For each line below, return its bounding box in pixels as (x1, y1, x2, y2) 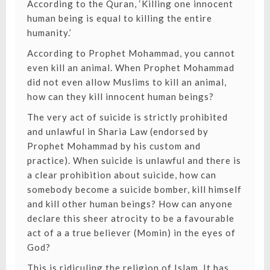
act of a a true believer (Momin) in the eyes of (27, 227, 236, 239)
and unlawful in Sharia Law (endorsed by (27, 126, 209, 137)
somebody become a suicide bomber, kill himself (27, 184, 242, 195)
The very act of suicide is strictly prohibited (27, 111, 228, 123)
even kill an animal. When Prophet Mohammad (27, 62, 234, 74)
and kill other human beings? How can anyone (27, 198, 233, 210)
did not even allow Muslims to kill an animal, (27, 77, 227, 88)
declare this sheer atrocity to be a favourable (27, 213, 234, 224)
